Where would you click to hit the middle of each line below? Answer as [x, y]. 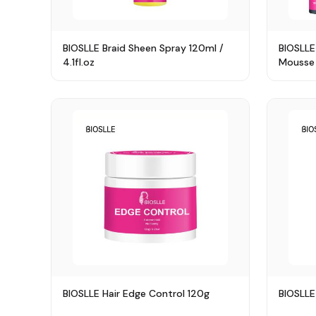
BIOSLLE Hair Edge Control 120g [136, 293]
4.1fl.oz [79, 62]
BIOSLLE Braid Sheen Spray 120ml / [143, 48]
